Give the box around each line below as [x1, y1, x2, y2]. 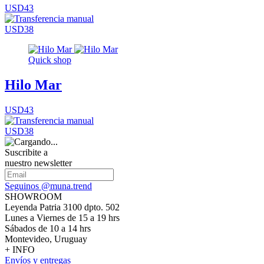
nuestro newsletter [5, 157, 72, 168]
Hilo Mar [5, 77, 62, 93]
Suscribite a [5, 147, 48, 157]
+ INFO [5, 244, 35, 255]
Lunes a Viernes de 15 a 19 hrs [5, 212, 120, 223]
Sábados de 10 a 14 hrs [5, 223, 91, 233]
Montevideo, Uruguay [5, 233, 87, 244]
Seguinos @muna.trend [5, 180, 92, 191]
